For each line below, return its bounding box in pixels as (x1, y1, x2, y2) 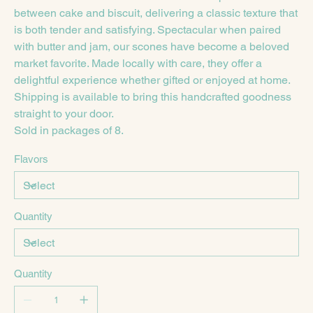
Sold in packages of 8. (14, 124, 124, 137)
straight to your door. (14, 107, 114, 120)
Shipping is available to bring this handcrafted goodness (14, 90, 291, 103)
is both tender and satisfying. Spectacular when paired (14, 23, 281, 36)
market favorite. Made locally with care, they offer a (14, 57, 262, 70)
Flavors (14, 153, 48, 165)
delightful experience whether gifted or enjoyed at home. (14, 73, 290, 87)
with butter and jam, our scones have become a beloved (14, 40, 289, 53)
